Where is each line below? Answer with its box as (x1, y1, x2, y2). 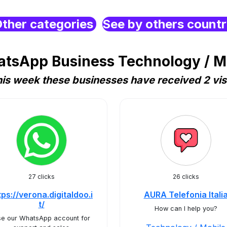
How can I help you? (154, 205, 217, 212)
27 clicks (28, 173, 55, 180)
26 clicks (172, 173, 199, 180)
